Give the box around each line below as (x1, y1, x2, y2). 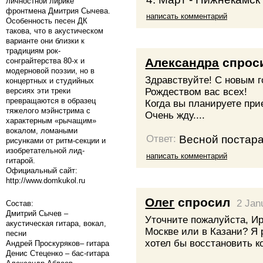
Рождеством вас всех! (145, 86, 248, 98)
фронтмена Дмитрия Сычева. (6, 6, 110, 15)
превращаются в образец (6, 96, 96, 105)
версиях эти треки (6, 86, 70, 95)
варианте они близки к (6, 36, 85, 45)
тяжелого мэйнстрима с (6, 106, 90, 115)
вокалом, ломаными (6, 126, 77, 135)
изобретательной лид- (6, 146, 85, 155)
